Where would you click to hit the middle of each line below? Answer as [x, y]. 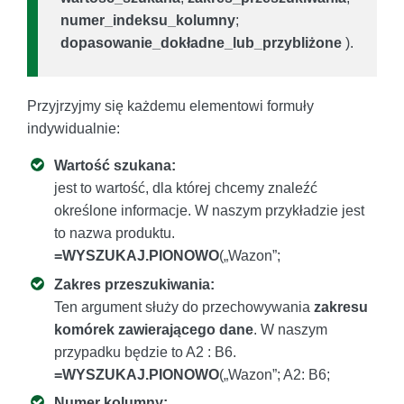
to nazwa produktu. [115, 234]
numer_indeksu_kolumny [148, 21]
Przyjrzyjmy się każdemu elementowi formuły [170, 106]
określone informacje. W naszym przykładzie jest [209, 211]
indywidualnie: [73, 129]
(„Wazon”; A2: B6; [275, 374]
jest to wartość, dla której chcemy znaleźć [186, 188]
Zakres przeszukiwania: [134, 284]
